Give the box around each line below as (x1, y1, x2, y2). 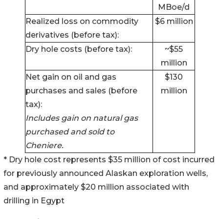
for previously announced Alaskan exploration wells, (3, 168, 208, 178)
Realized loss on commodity (25, 16, 138, 26)
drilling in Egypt (3, 196, 65, 205)
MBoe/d (158, 2, 190, 12)
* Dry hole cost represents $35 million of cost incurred (3, 154, 215, 164)
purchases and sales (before (25, 86, 137, 95)
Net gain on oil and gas (25, 72, 116, 82)
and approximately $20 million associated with (3, 182, 189, 192)
